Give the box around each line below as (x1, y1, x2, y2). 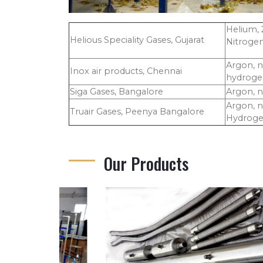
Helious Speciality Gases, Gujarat (70, 35, 204, 46)
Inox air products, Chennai (70, 66, 182, 77)
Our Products (104, 151, 188, 176)
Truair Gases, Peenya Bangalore (70, 106, 204, 117)
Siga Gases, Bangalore (70, 86, 163, 97)
